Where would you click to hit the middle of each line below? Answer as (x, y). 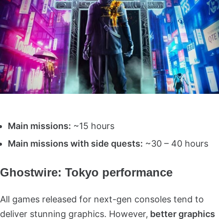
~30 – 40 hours (175, 143)
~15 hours (93, 126)
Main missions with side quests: (75, 143)
